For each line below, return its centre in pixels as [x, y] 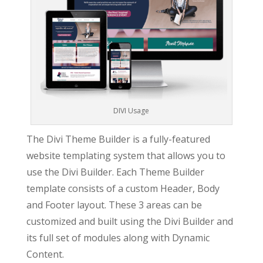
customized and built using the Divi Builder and [129, 222]
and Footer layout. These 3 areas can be [114, 205]
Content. [45, 254]
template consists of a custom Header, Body [123, 189]
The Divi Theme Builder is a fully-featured [118, 139]
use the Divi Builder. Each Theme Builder [115, 172]
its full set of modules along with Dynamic [118, 238]
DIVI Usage [131, 111]
